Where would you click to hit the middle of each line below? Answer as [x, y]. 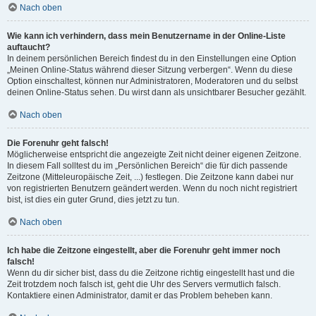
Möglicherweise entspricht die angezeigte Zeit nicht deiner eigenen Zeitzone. [154, 154]
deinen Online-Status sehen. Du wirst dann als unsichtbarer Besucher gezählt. [157, 92]
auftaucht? [29, 47]
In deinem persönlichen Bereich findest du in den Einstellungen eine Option [152, 59]
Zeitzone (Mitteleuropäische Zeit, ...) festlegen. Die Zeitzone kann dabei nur [150, 177]
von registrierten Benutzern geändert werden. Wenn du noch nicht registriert [152, 188]
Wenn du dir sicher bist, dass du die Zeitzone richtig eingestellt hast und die [151, 273]
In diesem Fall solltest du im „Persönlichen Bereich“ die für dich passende [147, 166]
